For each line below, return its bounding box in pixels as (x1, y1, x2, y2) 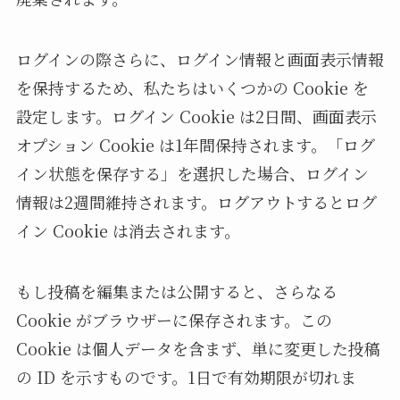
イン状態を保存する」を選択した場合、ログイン (15, 161, 369, 185)
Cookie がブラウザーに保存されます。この (15, 307, 332, 331)
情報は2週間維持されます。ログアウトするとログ (15, 189, 377, 213)
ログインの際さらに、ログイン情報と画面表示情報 (15, 46, 384, 71)
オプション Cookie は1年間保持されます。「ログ (15, 132, 375, 156)
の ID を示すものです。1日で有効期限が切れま (15, 364, 356, 388)
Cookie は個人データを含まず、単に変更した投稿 (15, 336, 380, 360)
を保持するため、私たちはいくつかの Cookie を (15, 75, 369, 99)
